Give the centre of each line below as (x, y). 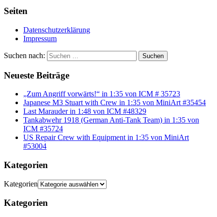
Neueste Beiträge (37, 75)
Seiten (16, 11)
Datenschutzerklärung (57, 30)
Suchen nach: (24, 55)
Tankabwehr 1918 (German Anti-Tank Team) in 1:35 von (111, 120)
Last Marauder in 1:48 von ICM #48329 (85, 111)
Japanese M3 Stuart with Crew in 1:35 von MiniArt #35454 (115, 103)
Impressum (40, 38)
